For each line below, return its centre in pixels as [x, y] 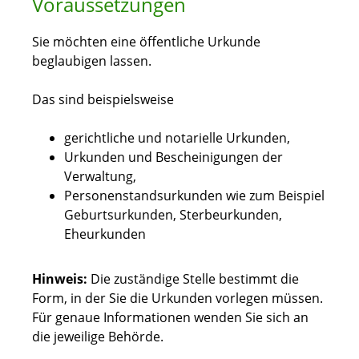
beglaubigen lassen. [92, 61]
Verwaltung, [100, 177]
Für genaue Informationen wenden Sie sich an [170, 318]
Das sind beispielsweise [103, 100]
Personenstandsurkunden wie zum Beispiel [194, 196]
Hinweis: [60, 279]
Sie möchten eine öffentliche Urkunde [146, 42]
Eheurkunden [105, 234]
